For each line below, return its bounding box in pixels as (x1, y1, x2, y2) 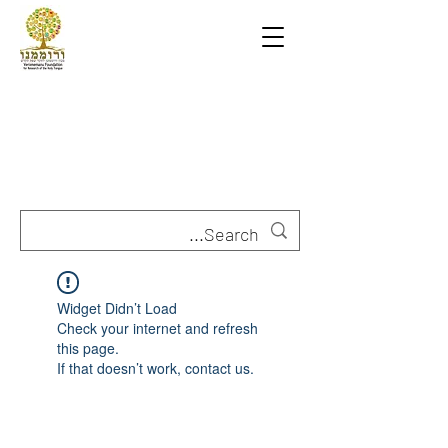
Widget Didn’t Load (57, 298, 177, 318)
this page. (57, 338, 119, 358)
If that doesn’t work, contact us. (57, 358, 254, 378)
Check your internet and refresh (57, 318, 258, 338)
